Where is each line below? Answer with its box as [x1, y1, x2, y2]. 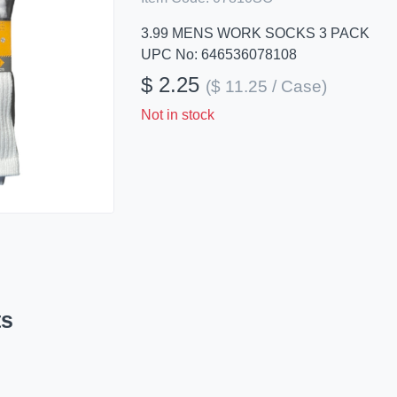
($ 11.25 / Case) [205, 77, 327, 96]
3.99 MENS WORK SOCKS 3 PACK [140, 26, 370, 41]
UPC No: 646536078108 [140, 47, 297, 62]
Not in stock [140, 107, 214, 122]
